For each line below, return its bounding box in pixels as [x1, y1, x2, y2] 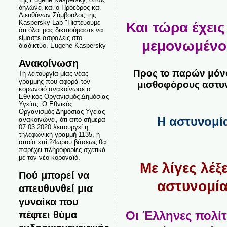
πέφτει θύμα [18, 209, 77, 220]
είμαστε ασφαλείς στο [18, 34, 82, 42]
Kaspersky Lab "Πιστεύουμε [18, 19, 100, 26]
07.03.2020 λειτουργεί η [18, 123, 88, 131]
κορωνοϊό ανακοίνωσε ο [18, 85, 90, 93]
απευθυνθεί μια [18, 182, 93, 194]
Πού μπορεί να [18, 169, 89, 181]
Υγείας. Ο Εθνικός [18, 100, 72, 108]
